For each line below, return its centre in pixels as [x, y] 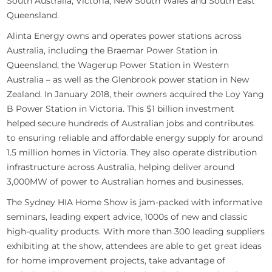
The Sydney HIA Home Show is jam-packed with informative [135, 202]
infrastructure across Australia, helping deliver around [121, 167]
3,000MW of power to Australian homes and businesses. [125, 182]
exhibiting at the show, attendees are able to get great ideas [134, 246]
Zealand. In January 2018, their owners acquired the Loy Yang [136, 94]
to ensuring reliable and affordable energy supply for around [135, 138]
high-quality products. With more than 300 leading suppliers [136, 232]
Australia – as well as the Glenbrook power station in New [128, 80]
